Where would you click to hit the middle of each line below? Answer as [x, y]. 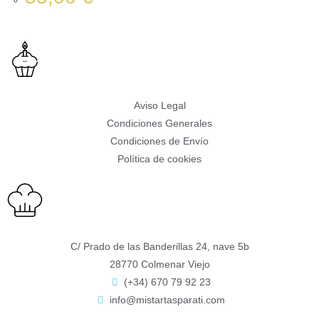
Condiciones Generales [159, 124]
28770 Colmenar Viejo [159, 265]
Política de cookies [159, 159]
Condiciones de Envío [159, 141]
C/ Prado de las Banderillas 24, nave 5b [159, 247]
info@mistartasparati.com [168, 300]
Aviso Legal [159, 106]
